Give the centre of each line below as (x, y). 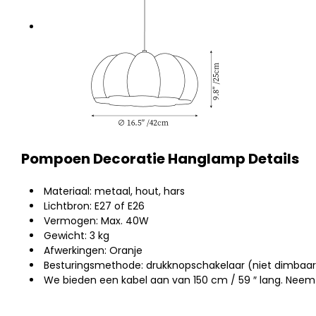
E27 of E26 (118, 206)
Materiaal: (68, 191)
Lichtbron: (68, 206)
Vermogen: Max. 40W (96, 221)
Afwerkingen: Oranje (93, 250)
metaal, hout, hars (138, 191)
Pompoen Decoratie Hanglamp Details (160, 159)
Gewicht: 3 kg (77, 236)
